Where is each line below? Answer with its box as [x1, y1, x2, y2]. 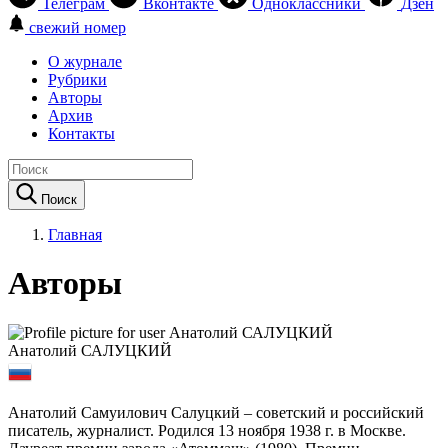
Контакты [48, 124, 115, 142]
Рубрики [48, 70, 107, 88]
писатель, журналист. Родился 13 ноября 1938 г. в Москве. [8, 421, 406, 439]
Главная [48, 225, 102, 243]
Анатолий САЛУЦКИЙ [8, 341, 172, 359]
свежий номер [29, 18, 126, 36]
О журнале [48, 52, 122, 70]
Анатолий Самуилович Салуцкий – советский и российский [8, 403, 424, 421]
